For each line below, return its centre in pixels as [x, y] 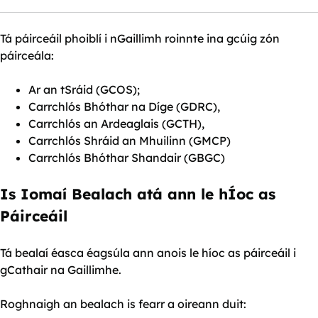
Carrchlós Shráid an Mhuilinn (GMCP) [130, 140]
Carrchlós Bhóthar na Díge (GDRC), [124, 106]
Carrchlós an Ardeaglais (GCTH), [116, 123]
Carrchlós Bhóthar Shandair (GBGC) [127, 157]
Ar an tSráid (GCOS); [84, 89]
